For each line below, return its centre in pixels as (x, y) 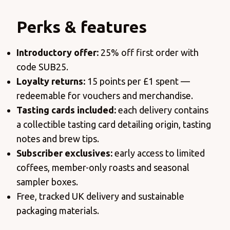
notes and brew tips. (58, 139)
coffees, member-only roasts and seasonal (103, 168)
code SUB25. (42, 67)
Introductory (45, 53)
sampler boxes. (47, 182)
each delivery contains (162, 110)
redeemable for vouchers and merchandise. (105, 96)
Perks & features (84, 27)
